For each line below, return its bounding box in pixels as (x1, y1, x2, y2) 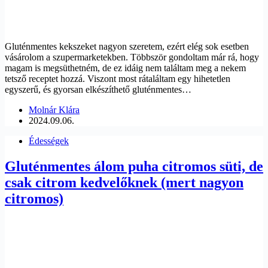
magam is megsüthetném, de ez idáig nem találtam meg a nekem (5, 63, 246, 74)
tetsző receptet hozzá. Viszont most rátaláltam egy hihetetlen (5, 74, 230, 84)
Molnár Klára (29, 105, 80, 115)
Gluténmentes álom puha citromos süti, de (5, 159, 263, 175)
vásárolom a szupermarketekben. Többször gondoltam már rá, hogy (5, 52, 259, 63)
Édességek (29, 136, 69, 147)
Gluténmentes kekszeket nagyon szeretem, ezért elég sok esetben (5, 41, 249, 52)
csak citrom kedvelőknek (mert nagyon (5, 175, 243, 191)
